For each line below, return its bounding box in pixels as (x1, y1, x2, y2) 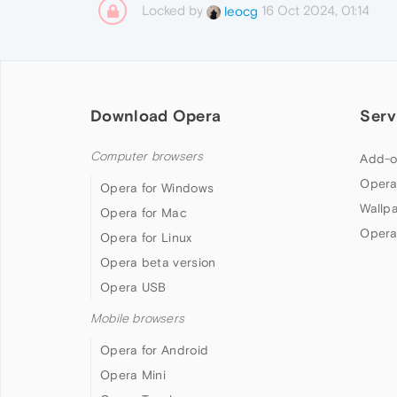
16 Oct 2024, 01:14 (261, 3, 370, 18)
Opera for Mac (100, 206, 187, 220)
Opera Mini (100, 368, 166, 382)
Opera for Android (100, 343, 209, 357)
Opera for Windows (100, 181, 214, 195)
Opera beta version (100, 255, 216, 269)
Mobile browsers (90, 311, 184, 326)
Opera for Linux (100, 230, 192, 245)
